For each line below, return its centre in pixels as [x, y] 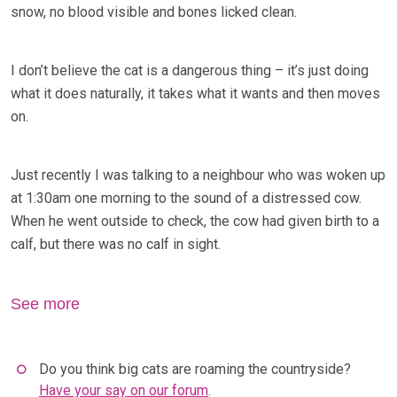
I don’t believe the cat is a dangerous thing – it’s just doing [190, 71]
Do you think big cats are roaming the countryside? [195, 370]
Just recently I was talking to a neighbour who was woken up [198, 175]
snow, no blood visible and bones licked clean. [154, 12]
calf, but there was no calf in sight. [116, 245]
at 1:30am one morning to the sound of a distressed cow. [186, 198]
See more [45, 304]
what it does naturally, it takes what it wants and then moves [195, 94]
